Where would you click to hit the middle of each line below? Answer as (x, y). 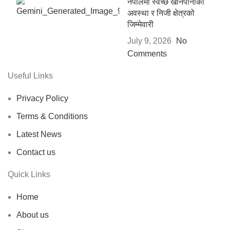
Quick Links (29, 174)
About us (33, 215)
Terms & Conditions (52, 116)
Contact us (36, 152)
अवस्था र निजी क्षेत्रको (161, 13)
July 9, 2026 (149, 41)
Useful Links (30, 75)
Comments (147, 53)
